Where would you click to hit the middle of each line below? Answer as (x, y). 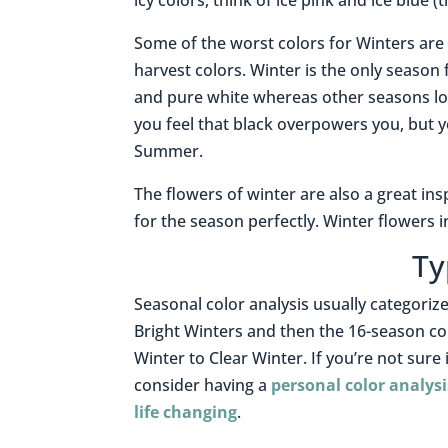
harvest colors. (192, 70)
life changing (186, 412)
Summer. (169, 151)
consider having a (203, 385)
